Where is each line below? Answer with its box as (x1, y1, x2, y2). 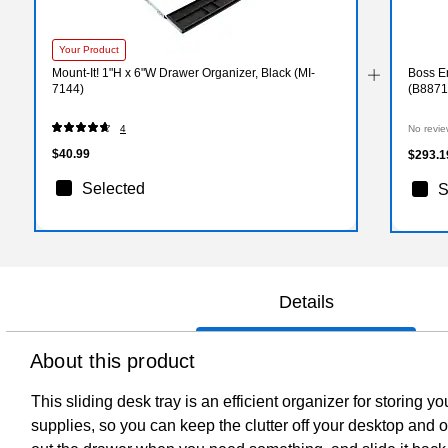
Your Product (59, 43, 119, 55)
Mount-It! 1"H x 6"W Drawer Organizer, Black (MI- (52, 65, 315, 80)
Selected (82, 179, 145, 197)
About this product (30, 349, 196, 372)
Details (278, 291, 334, 312)
